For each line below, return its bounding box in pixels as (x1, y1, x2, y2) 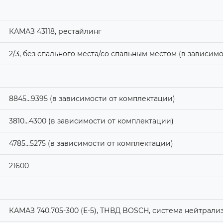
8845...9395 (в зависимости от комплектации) (8, 94, 175, 103)
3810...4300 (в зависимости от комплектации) (8, 116, 174, 125)
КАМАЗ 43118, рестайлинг (8, 26, 102, 36)
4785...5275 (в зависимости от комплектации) (8, 138, 173, 148)
